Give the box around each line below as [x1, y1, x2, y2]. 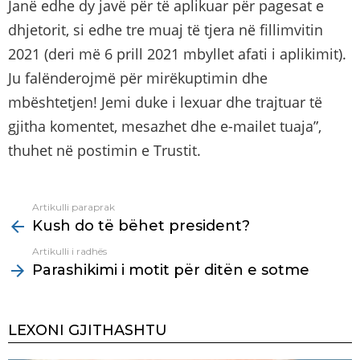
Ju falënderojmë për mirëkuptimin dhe [8, 67, 268, 88]
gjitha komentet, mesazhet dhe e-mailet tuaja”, [8, 116, 321, 136]
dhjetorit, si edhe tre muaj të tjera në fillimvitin [8, 19, 323, 39]
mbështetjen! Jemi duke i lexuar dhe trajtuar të [8, 92, 322, 112]
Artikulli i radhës [32, 244, 107, 257]
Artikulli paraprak [32, 200, 115, 213]
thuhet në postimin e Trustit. [8, 140, 201, 160]
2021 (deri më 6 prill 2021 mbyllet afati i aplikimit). [8, 43, 346, 63]
